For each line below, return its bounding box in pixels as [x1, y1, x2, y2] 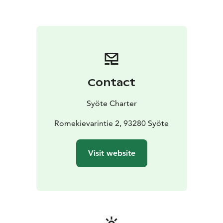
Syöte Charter [86, 99, 137, 109]
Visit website [88, 148, 135, 158]
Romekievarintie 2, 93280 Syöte [54, 118, 169, 128]
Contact [88, 76, 135, 90]
